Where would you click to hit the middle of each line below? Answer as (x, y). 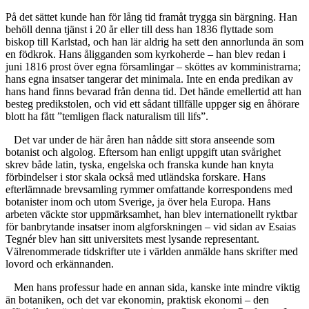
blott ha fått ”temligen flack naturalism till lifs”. (107, 117)
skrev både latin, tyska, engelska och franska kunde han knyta (140, 165)
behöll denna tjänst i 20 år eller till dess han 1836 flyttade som (139, 30)
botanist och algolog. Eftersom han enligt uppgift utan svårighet (143, 152)
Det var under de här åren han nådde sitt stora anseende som (144, 140)
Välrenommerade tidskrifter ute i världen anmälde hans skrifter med (152, 252)
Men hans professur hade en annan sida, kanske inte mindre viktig (157, 288)
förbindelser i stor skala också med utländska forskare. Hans (136, 177)
